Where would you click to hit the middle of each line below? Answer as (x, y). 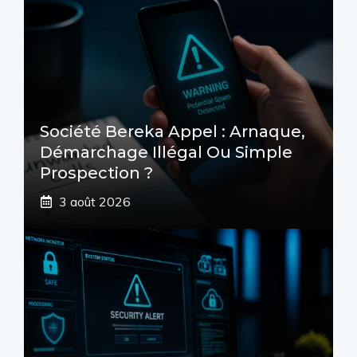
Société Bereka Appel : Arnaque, (173, 131)
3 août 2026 (95, 201)
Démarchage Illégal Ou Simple (166, 152)
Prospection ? (96, 173)
